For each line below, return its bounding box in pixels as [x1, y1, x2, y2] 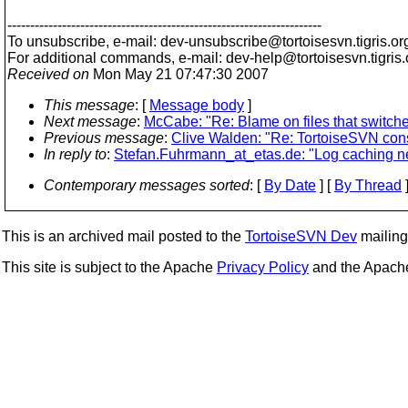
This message [44, 97, 135, 113]
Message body [149, 97, 244, 113]
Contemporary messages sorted [44, 178, 250, 193]
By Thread [334, 178, 402, 193]
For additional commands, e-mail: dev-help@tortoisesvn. [7, 50, 371, 66]
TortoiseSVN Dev [245, 229, 357, 244]
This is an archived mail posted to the [2, 229, 245, 244]
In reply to [44, 147, 107, 162]
